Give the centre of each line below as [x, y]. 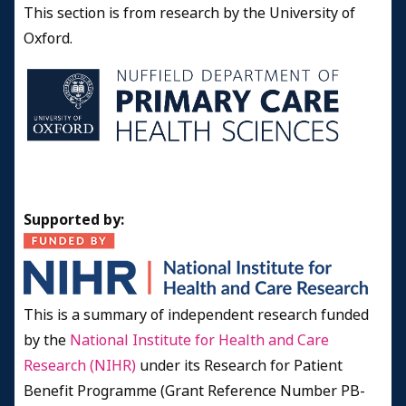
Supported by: [74, 220]
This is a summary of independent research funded [196, 315]
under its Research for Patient [239, 366]
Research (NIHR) [80, 366]
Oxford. [48, 38]
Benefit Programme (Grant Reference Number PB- [194, 391]
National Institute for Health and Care [199, 341]
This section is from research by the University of [189, 13]
